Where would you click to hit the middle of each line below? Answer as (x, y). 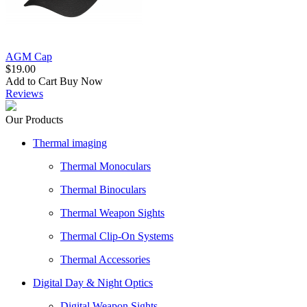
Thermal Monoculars (106, 166)
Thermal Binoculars (103, 189)
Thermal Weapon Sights (112, 212)
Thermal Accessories (105, 259)
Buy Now (81, 81)
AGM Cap (29, 56)
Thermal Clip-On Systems (117, 236)
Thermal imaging (70, 143)
